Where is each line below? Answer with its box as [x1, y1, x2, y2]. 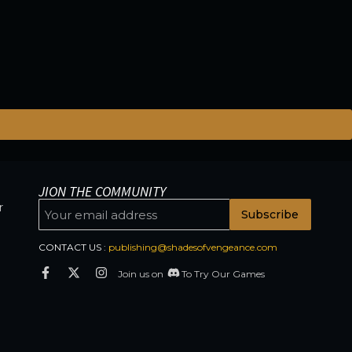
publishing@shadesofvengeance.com [108, 241, 277, 254]
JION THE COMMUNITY [38, 182, 166, 201]
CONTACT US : [38, 241, 108, 254]
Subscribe [241, 207, 299, 222]
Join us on [118, 268, 167, 280]
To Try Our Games [181, 268, 265, 280]
